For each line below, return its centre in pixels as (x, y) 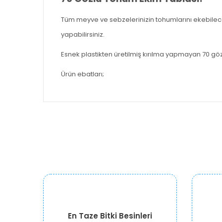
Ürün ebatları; (83, 74)
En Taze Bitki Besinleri (110, 216)
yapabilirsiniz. (83, 34)
